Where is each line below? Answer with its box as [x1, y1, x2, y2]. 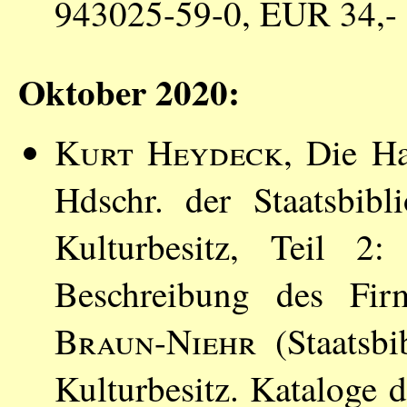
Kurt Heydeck [55, 128, 284, 176]
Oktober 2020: [18, 65, 240, 117]
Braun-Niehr [55, 317, 256, 365]
